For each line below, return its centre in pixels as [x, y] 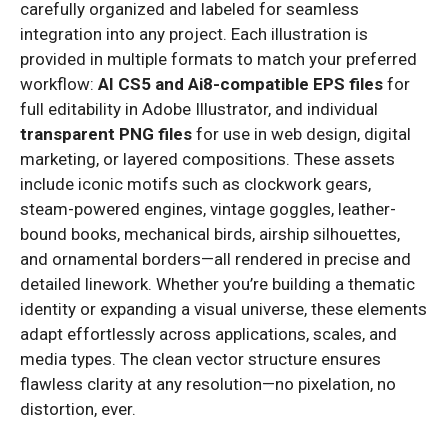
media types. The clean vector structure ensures [200, 358]
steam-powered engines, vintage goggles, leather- [208, 208]
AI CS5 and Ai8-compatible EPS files [240, 83]
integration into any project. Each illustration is [194, 33]
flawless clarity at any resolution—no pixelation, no [208, 383]
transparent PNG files [106, 133]
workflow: [59, 83]
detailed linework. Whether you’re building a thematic [217, 283]
